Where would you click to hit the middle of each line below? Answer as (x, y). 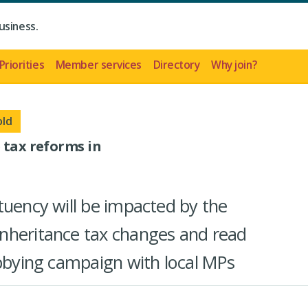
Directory (176, 65)
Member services (98, 65)
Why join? (234, 65)
